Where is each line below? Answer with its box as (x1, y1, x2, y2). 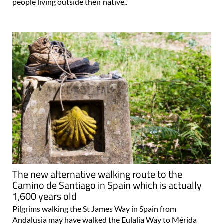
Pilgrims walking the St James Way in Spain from (12, 203, 176, 213)
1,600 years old (12, 188, 77, 204)
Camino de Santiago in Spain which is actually (12, 177, 202, 193)
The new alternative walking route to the (12, 166, 182, 182)
